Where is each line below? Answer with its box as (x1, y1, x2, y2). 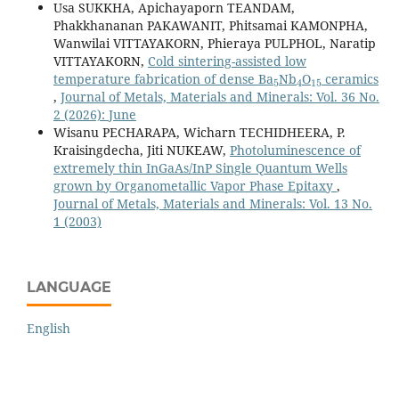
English (27, 320, 70, 338)
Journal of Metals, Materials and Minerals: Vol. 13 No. (53, 195, 372, 213)
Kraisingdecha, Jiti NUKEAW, (53, 142, 230, 159)
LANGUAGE (27, 279, 111, 297)
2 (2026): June (53, 106, 136, 124)
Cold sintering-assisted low (147, 53, 306, 70)
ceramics (321, 70, 379, 88)
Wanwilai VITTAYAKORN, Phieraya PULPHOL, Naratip (53, 35, 376, 53)
